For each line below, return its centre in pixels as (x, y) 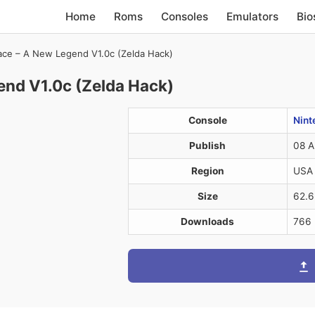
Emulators (253, 16)
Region (207, 171)
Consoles (185, 16)
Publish (207, 146)
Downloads (207, 221)
